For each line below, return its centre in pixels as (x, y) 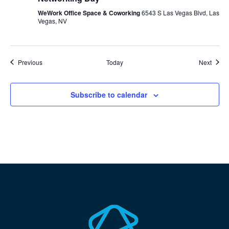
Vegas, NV (52, 20)
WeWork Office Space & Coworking (89, 13)
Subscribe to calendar (109, 94)
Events (51, 61)
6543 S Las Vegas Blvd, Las (180, 12)
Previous (30, 62)
